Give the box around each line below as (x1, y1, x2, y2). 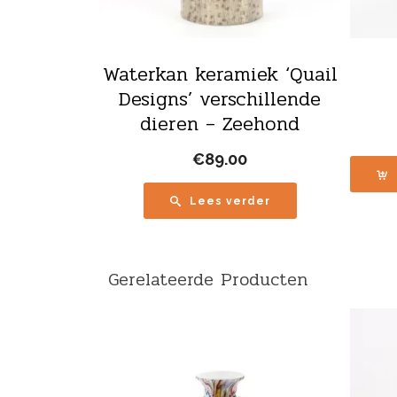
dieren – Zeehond (140, 108, 300, 139)
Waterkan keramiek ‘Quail (102, 58, 338, 90)
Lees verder (189, 194, 270, 207)
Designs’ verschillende (119, 83, 322, 114)
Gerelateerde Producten (108, 265, 307, 293)
